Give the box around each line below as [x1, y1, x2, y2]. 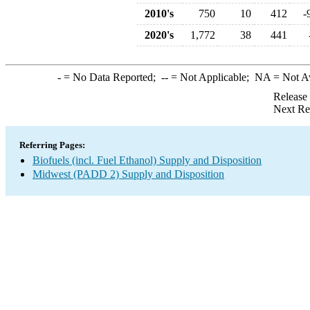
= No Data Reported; [60, 71, 161, 83]
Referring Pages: [19, 140, 85, 150]
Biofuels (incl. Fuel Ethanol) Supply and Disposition [33, 154, 262, 166]
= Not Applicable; [167, 71, 255, 83]
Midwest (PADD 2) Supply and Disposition [33, 168, 224, 180]
